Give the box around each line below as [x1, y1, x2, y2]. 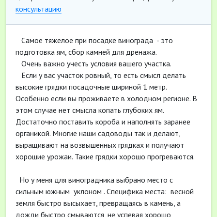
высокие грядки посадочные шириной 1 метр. [15, 82, 167, 92]
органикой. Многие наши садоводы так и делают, [15, 128, 180, 138]
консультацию [15, 4, 62, 14]
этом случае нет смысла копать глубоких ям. [15, 105, 164, 115]
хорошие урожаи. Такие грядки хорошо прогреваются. [15, 152, 195, 161]
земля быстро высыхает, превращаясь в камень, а [15, 198, 181, 208]
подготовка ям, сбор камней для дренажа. [15, 47, 157, 57]
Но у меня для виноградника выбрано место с [15, 175, 173, 185]
